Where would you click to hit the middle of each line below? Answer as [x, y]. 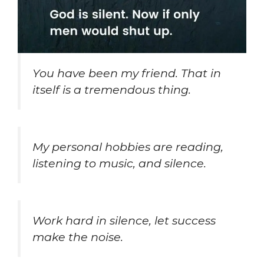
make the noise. [78, 237]
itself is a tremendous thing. [113, 90]
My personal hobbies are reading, [128, 147]
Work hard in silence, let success [124, 220]
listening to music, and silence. [119, 164]
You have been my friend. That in [127, 73]
